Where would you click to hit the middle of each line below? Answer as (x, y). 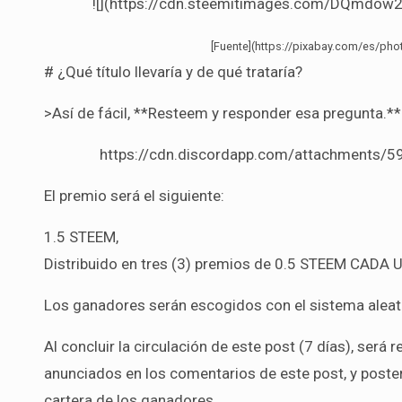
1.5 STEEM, (81, 236)
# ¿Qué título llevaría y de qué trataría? (173, 71)
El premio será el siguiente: (134, 195)
